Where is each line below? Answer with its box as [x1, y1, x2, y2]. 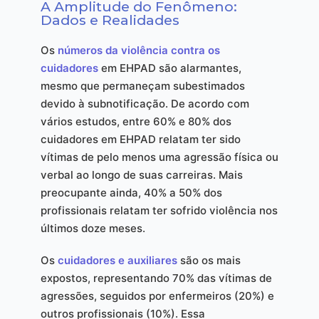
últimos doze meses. [40, 221, 145, 236]
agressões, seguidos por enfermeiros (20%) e [40, 289, 274, 303]
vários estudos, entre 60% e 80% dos [40, 115, 231, 129]
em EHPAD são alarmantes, [98, 61, 241, 75]
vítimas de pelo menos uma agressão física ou [40, 150, 278, 164]
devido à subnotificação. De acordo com [40, 97, 249, 111]
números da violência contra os [57, 43, 220, 58]
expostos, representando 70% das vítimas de [40, 271, 272, 286]
